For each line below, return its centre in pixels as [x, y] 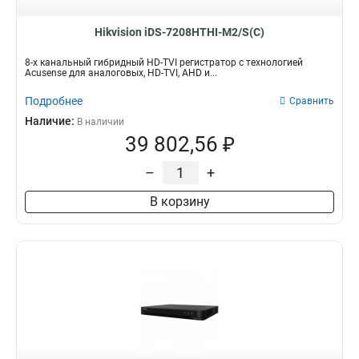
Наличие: [51, 121]
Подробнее [54, 101]
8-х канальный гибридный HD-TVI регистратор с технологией [164, 63]
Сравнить [312, 101]
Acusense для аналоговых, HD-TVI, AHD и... [121, 73]
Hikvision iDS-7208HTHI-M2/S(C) [179, 32]
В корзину [179, 202]
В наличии [101, 122]
